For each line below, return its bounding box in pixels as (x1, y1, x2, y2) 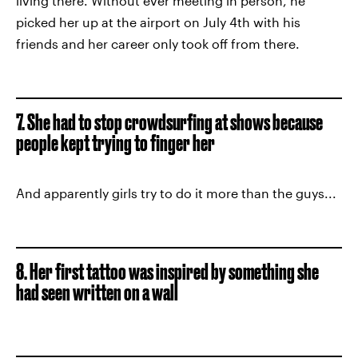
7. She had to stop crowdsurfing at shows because (16, 109, 323, 134)
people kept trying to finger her (16, 130, 215, 155)
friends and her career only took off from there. (16, 36, 300, 51)
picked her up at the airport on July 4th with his (16, 14, 300, 30)
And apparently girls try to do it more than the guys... (16, 185, 336, 201)
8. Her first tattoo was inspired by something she (16, 259, 319, 284)
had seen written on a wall (16, 280, 178, 304)
